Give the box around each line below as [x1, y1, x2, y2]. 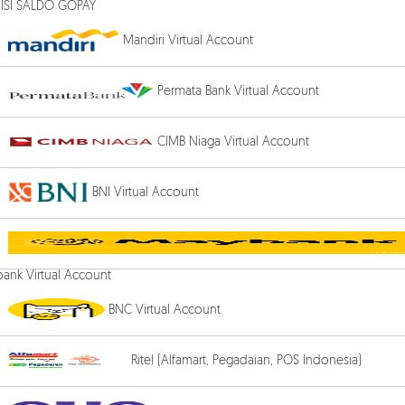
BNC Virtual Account [108, 304, 221, 318]
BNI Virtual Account [92, 186, 199, 201]
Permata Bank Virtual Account [157, 85, 319, 99]
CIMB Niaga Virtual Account [157, 136, 309, 150]
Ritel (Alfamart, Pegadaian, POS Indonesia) [131, 354, 362, 369]
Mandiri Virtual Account [123, 34, 253, 49]
